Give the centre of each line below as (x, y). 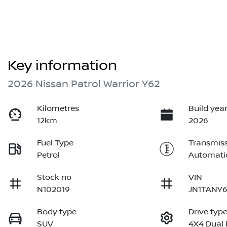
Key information (62, 66)
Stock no (54, 178)
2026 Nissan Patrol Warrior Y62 (84, 84)
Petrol (49, 155)
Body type (57, 212)
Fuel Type (55, 143)
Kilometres (58, 109)
